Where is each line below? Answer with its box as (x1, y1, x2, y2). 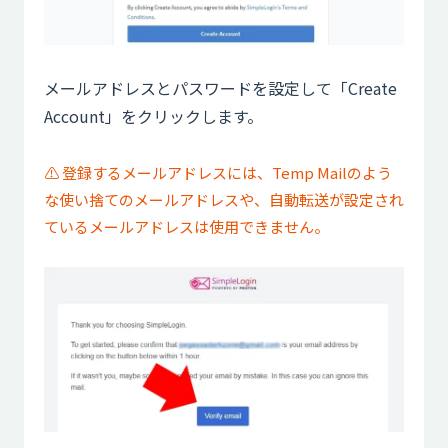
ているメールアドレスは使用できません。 (44, 215, 329, 237)
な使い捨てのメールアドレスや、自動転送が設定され (44, 188, 404, 210)
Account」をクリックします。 (44, 103, 263, 128)
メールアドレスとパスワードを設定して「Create (44, 75, 397, 100)
